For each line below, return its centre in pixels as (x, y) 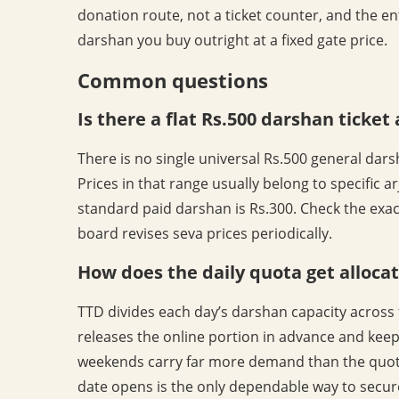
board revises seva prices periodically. (205, 233)
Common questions (173, 80)
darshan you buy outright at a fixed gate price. (232, 40)
